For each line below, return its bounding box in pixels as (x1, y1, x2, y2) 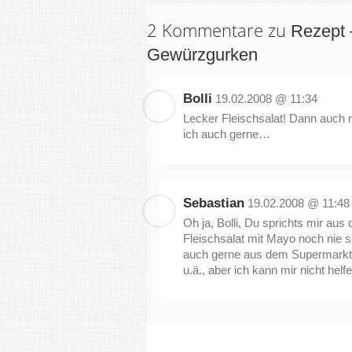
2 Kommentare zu (147, 18, 291, 42)
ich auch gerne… (183, 127, 270, 141)
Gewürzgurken (147, 45, 258, 64)
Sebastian (183, 196, 244, 211)
